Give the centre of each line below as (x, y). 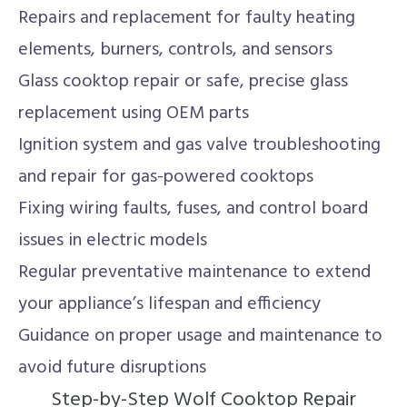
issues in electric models (113, 241)
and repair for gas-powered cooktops (166, 177)
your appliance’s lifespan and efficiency (169, 304)
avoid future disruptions (112, 368)
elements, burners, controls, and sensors (175, 50)
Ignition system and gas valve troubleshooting (199, 145)
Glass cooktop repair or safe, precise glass (183, 82)
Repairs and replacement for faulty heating (187, 18)
